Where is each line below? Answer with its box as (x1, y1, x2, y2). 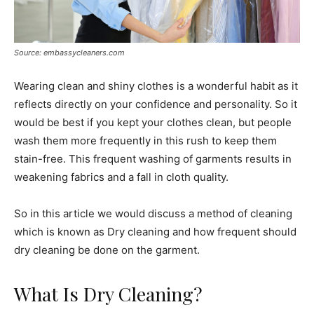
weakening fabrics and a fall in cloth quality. (14, 170, 228, 184)
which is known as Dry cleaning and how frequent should (14, 224, 296, 238)
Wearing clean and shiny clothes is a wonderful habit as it (14, 78, 298, 93)
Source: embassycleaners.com (14, 47, 125, 57)
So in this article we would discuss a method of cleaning (14, 206, 292, 220)
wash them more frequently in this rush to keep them (14, 133, 277, 147)
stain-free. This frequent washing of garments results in (14, 151, 292, 165)
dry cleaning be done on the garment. (14, 243, 200, 257)
